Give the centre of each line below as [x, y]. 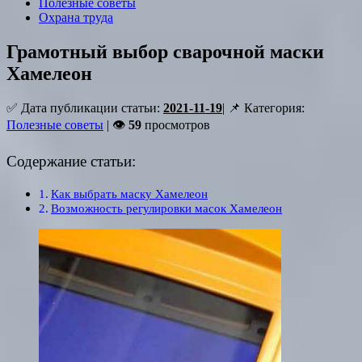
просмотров [176, 125]
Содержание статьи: [71, 162]
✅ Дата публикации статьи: [85, 108]
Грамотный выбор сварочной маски [165, 52]
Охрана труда [76, 18]
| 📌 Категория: [263, 108]
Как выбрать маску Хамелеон [130, 193]
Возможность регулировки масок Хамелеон [167, 208]
